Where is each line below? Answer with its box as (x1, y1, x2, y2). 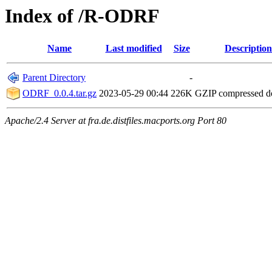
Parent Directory (22, 72, 86, 83)
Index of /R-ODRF (5, 5, 160, 27)
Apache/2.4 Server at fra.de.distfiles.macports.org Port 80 (5, 115, 226, 126)
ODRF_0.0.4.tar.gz (22, 88, 97, 99)
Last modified (105, 43, 162, 54)
